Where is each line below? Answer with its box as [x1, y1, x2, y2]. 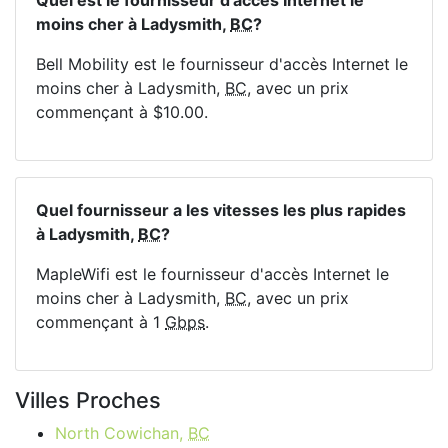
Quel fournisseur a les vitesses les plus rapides [36, 200, 406, 220]
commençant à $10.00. [36, 102, 208, 122]
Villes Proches [15, 387, 161, 413]
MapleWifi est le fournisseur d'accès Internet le [36, 264, 389, 284]
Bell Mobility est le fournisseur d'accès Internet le [36, 54, 408, 74]
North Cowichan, [55, 423, 188, 443]
